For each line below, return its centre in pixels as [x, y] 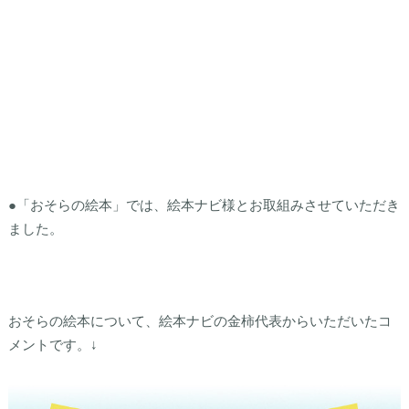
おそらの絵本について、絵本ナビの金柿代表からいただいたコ [199, 321]
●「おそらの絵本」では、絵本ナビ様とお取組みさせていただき [204, 205]
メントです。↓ [52, 345]
